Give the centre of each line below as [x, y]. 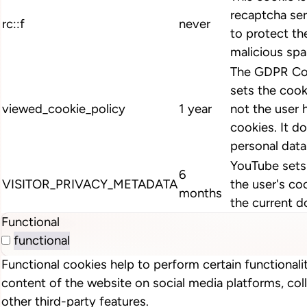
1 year [195, 109]
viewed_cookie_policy [64, 109]
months [200, 194]
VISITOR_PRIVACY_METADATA [90, 185]
